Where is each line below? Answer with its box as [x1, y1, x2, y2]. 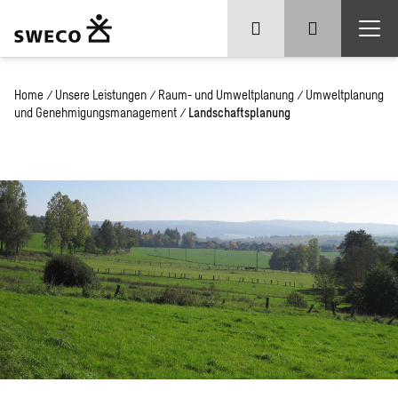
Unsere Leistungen [55, 87, 147, 102]
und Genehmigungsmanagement [14, 105, 177, 120]
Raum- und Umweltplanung [158, 87, 294, 102]
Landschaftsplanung [188, 105, 291, 120]
